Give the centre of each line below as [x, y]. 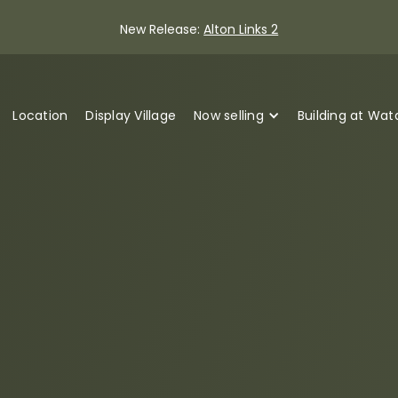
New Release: [159, 29]
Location [40, 115]
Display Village [131, 115]
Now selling [229, 115]
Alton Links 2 [241, 29]
